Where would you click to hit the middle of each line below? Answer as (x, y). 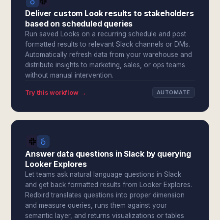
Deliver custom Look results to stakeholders (110, 14)
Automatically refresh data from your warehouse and (109, 55)
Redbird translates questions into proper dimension (105, 195)
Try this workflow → (56, 92)
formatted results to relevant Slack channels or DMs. (108, 44)
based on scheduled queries (79, 24)
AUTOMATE (174, 92)
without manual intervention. (69, 75)
